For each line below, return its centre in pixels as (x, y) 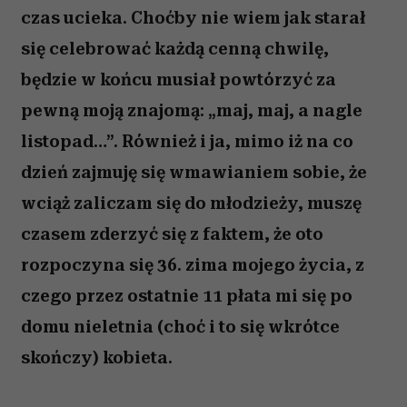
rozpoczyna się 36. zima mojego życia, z (193, 265)
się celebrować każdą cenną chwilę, (175, 49)
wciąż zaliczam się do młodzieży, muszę (191, 203)
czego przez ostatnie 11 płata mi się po (187, 296)
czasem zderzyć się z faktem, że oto (172, 234)
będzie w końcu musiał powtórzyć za (179, 79)
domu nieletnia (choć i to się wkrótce (180, 327)
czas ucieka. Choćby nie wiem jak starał (193, 18)
